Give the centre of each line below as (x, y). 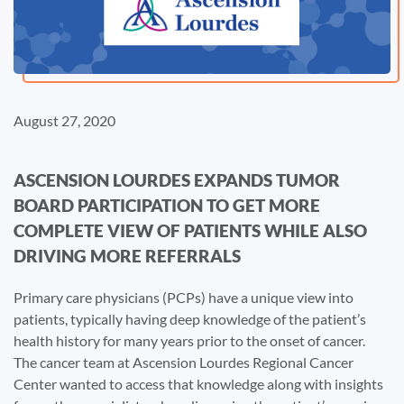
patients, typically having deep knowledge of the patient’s (190, 318)
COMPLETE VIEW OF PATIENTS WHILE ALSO (190, 230)
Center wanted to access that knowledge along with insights (198, 383)
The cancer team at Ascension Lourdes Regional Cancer (184, 362)
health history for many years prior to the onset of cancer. (189, 340)
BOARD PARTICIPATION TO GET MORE (167, 205)
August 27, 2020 (64, 120)
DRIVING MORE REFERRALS (127, 255)
